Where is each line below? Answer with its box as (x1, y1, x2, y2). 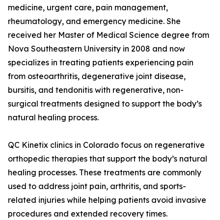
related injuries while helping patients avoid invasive (8, 195, 206, 205)
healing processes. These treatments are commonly (8, 167, 201, 178)
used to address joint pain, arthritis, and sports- (8, 181, 186, 192)
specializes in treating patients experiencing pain (8, 57, 193, 68)
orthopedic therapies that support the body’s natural (8, 154, 207, 164)
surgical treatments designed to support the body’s (8, 99, 202, 109)
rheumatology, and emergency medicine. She (8, 16, 181, 27)
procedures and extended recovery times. (8, 209, 167, 219)
